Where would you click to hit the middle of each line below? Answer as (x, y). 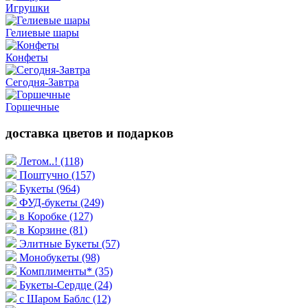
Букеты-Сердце (57, 285)
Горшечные (32, 107)
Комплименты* (57, 272)
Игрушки (27, 8)
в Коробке (44, 217)
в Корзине (44, 230)
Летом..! (40, 162)
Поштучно (45, 175)
